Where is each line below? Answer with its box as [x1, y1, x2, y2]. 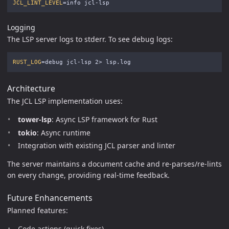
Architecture [7, 83, 55, 95]
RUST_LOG [12, 59, 41, 65]
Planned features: [7, 205, 68, 215]
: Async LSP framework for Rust [52, 114, 157, 125]
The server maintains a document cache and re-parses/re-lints [7, 159, 222, 169]
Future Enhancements [7, 192, 93, 203]
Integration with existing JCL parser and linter [18, 141, 175, 151]
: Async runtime [37, 127, 90, 138]
